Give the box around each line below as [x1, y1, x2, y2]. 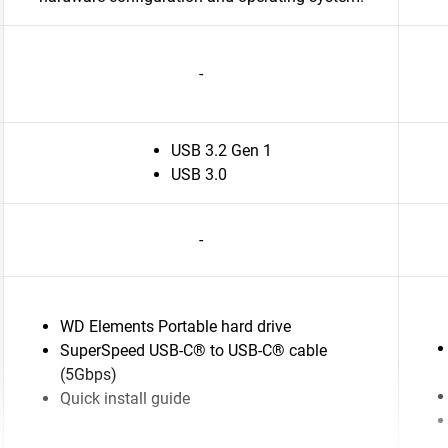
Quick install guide [60, 389, 190, 408]
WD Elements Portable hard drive [60, 317, 291, 336]
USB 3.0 [170, 165, 227, 184]
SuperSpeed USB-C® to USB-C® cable [60, 341, 327, 360]
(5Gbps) [60, 365, 117, 384]
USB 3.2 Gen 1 [170, 141, 272, 160]
